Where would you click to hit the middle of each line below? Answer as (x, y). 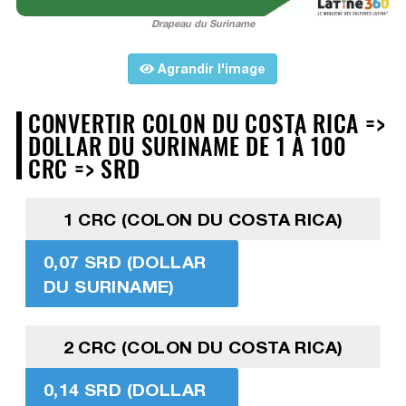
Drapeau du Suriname (203, 24)
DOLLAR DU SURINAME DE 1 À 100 (188, 145)
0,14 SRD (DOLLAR (125, 390)
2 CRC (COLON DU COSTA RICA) (203, 347)
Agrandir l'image (210, 69)
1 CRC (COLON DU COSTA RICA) (203, 219)
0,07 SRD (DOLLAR (125, 262)
